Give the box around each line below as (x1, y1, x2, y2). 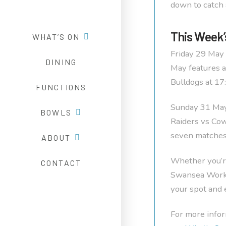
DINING (45, 56, 77, 67)
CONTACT (41, 157, 81, 167)
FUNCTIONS (36, 82, 86, 92)
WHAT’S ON (32, 31, 80, 41)
